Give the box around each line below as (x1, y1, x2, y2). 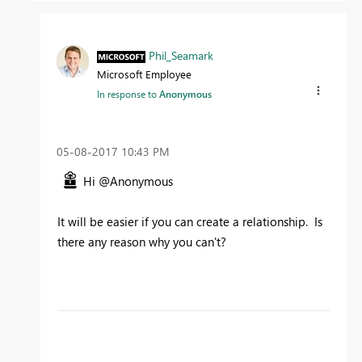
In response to (97, 86, 159, 100)
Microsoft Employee (97, 66, 192, 81)
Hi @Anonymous (83, 173, 173, 190)
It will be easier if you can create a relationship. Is (57, 213, 322, 230)
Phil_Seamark (149, 47, 213, 63)
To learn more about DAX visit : (57, 330, 225, 347)
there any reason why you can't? (57, 234, 226, 250)
